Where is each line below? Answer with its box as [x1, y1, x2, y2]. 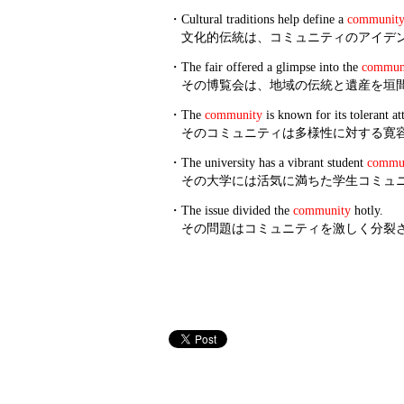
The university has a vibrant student [181, 156, 367, 170]
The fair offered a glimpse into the [181, 60, 362, 74]
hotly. [351, 204, 383, 217]
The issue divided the [181, 204, 293, 217]
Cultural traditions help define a [181, 13, 347, 26]
